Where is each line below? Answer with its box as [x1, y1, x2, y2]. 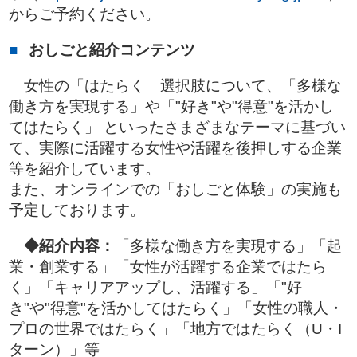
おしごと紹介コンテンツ [29, 41, 195, 58]
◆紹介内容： [24, 237, 115, 254]
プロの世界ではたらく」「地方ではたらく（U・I [9, 320, 342, 337]
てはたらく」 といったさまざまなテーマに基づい [9, 119, 346, 135]
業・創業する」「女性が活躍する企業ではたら [9, 258, 327, 275]
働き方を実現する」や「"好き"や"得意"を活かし [9, 98, 334, 115]
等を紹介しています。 [9, 160, 160, 177]
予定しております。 [9, 202, 145, 218]
